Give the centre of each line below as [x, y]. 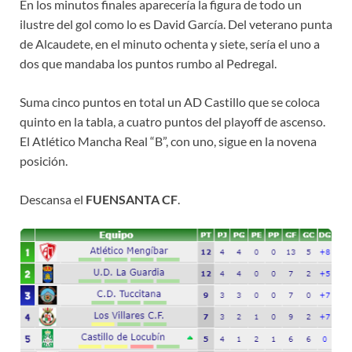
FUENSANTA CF [132, 200]
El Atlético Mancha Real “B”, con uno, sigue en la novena [168, 141]
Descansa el [53, 200]
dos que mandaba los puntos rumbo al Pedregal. [148, 64]
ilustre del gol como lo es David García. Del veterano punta [176, 24]
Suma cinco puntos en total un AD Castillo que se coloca [170, 102]
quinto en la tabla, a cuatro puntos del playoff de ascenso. [172, 122]
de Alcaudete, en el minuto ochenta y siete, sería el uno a [170, 44]
